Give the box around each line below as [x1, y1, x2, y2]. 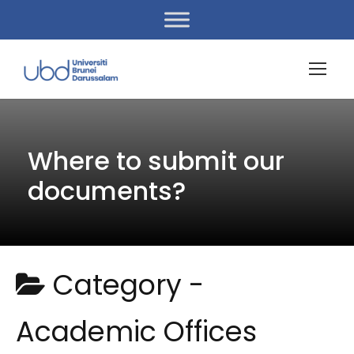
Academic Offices [16, 312, 257, 351]
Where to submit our [28, 143, 284, 179]
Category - [53, 265, 204, 304]
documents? [28, 173, 186, 209]
